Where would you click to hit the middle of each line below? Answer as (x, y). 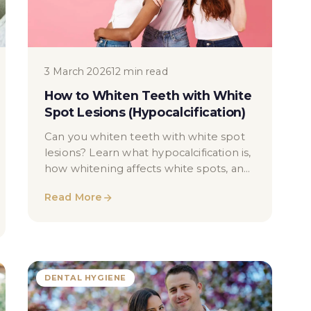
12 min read (139, 72)
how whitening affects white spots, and (148, 169)
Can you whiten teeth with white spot (145, 137)
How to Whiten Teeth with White (148, 95)
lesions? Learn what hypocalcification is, (148, 153)
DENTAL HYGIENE (85, 278)
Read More (74, 197)
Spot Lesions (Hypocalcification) (145, 112)
